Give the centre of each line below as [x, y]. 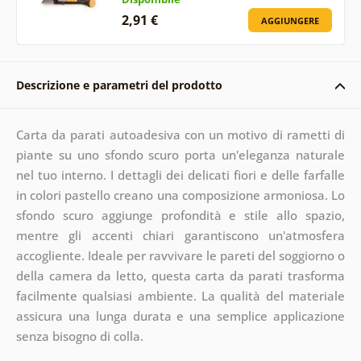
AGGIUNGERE [290, 20]
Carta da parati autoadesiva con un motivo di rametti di [180, 134]
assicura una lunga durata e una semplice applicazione [180, 315]
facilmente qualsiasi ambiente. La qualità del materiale [180, 295]
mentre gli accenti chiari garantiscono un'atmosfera [180, 235]
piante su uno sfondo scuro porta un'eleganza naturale [180, 154]
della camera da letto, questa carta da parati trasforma [180, 275]
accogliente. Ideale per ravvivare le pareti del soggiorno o [180, 255]
